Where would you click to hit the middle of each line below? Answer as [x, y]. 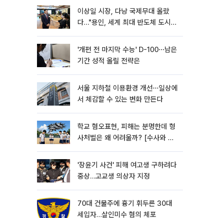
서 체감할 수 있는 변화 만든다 [120, 99]
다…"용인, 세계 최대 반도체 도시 [124, 22]
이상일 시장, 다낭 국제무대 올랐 [123, 11]
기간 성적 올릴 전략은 [109, 61]
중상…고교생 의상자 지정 [114, 176]
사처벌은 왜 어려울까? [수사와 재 [126, 138]
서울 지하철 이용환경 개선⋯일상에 [127, 88]
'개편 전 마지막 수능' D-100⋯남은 [127, 50]
